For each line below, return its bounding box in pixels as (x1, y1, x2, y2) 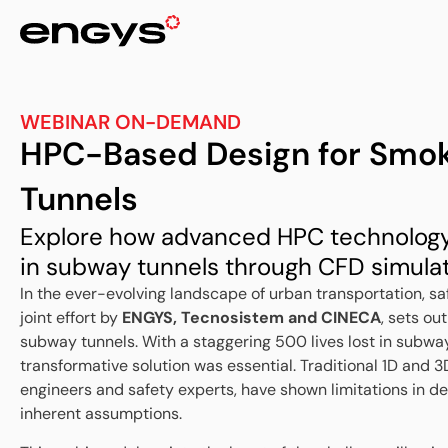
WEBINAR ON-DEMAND (20, 109, 241, 136)
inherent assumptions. (20, 403, 186, 425)
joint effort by (20, 307, 122, 329)
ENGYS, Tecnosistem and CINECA (122, 307, 381, 329)
